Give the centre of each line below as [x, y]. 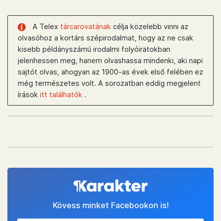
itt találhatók [62, 95]
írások [29, 95]
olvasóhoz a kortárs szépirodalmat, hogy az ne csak [106, 38]
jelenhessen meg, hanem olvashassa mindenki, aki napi [110, 61]
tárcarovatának [87, 27]
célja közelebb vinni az [151, 27]
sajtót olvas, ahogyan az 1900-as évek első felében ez [110, 72]
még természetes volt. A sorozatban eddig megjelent [109, 83]
